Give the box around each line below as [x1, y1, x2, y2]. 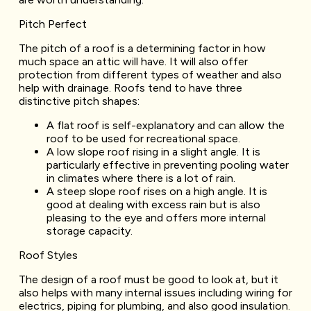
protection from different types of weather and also [18, 67, 282, 81]
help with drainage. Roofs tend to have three [18, 81, 242, 94]
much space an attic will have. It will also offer [18, 54, 248, 68]
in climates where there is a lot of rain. [46, 171, 235, 185]
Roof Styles [18, 248, 78, 262]
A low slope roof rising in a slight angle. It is [46, 144, 260, 158]
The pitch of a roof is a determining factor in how [18, 41, 266, 55]
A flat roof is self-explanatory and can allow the [46, 118, 285, 132]
